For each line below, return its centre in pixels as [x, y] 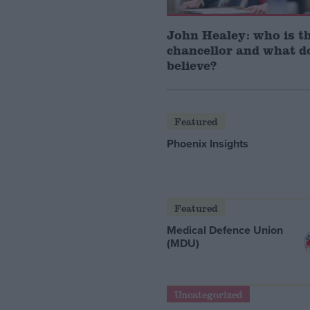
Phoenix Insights [208, 143]
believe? [192, 65]
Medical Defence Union [225, 230]
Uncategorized [208, 294]
